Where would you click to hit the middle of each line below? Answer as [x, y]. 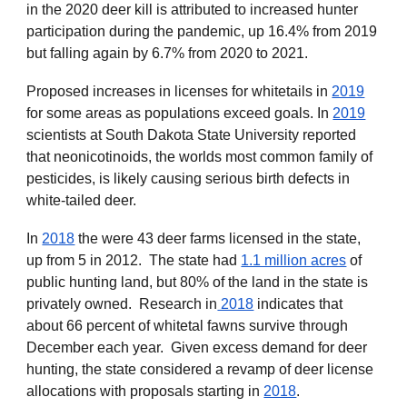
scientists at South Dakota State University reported [192, 134]
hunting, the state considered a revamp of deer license [200, 369]
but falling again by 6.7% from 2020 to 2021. [168, 53]
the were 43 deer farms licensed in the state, [218, 238]
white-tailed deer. [82, 200]
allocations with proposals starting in [145, 391]
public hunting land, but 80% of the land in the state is [198, 282]
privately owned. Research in [122, 303]
